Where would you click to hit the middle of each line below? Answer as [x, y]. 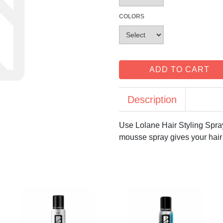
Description [152, 100]
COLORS [132, 17]
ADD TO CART [179, 70]
